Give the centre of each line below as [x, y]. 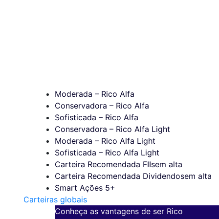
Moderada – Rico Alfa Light [105, 141]
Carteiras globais [55, 199]
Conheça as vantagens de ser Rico [119, 211]
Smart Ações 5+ [85, 187]
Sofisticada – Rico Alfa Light [107, 152]
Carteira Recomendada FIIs [105, 164]
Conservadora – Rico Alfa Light [112, 129]
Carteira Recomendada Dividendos [120, 176]
